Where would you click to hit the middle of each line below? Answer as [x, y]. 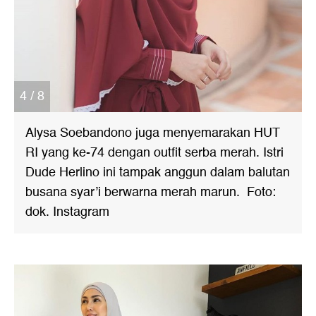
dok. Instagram [67, 212]
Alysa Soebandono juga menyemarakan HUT [153, 133]
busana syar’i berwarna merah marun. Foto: [151, 192]
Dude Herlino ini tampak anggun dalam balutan [158, 172]
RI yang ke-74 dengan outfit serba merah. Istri [154, 153]
